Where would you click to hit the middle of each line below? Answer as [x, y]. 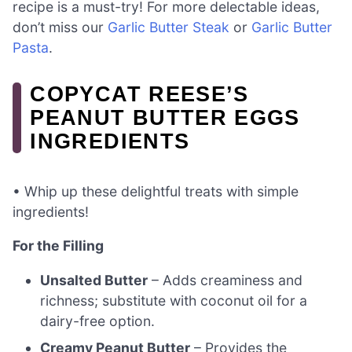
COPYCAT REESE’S [139, 94]
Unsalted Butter [94, 280]
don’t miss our [60, 27]
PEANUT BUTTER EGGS [165, 118]
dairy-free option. [98, 321]
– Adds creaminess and [225, 280]
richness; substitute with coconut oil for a [174, 300]
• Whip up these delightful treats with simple [156, 191]
